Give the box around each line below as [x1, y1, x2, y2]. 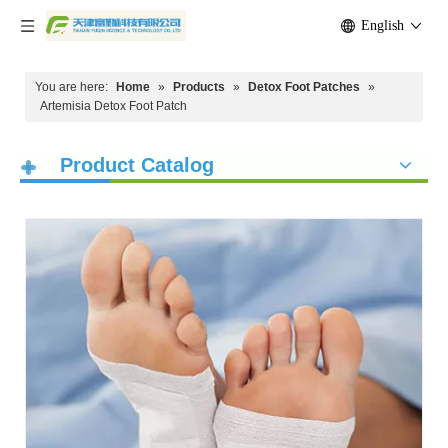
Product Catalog [60, 154, 214, 176]
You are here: [35, 80, 108, 94]
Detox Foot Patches [248, 80, 360, 94]
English [361, 18, 404, 33]
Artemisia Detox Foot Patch [40, 99, 187, 113]
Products [173, 80, 225, 94]
